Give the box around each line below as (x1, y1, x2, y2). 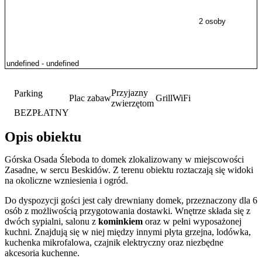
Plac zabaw (69, 92, 111, 103)
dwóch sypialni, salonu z (5, 216, 98, 227)
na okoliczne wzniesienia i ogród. (5, 175, 128, 186)
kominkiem (98, 216, 143, 227)
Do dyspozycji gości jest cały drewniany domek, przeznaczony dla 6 (5, 195, 257, 206)
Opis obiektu (5, 129, 81, 145)
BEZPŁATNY (14, 107, 69, 118)
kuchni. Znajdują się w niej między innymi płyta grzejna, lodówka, (5, 227, 251, 237)
